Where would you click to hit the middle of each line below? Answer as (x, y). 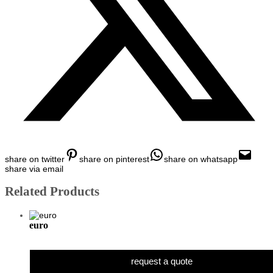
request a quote (161, 261)
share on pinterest (114, 159)
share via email (34, 168)
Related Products (52, 192)
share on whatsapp (201, 159)
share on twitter (35, 159)
